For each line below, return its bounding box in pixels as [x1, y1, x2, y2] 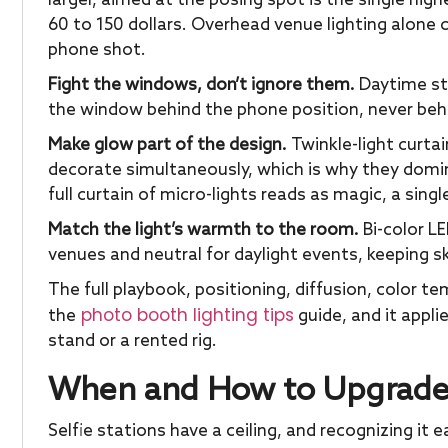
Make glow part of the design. [48, 134, 287, 156]
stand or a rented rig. [48, 330, 217, 352]
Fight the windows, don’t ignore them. [48, 74, 355, 96]
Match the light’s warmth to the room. [48, 219, 359, 241]
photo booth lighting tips [76, 302, 294, 327]
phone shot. [48, 39, 146, 61]
